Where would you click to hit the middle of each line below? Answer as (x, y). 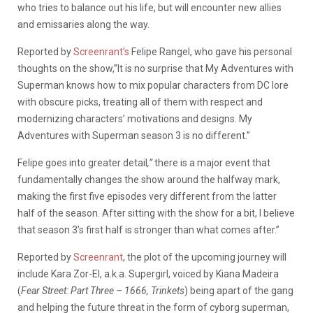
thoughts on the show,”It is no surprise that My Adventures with (155, 68)
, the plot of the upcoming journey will (205, 257)
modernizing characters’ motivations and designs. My (135, 118)
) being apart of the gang (239, 290)
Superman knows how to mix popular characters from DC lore (153, 85)
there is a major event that (212, 162)
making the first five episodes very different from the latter (147, 196)
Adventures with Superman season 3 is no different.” (134, 135)
